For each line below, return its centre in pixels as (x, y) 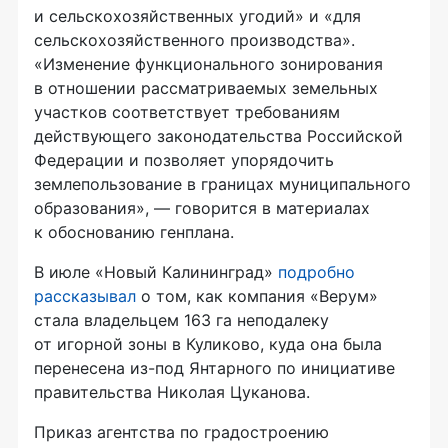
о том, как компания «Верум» (257, 296)
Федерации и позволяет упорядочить (184, 160)
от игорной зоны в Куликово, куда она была (208, 344)
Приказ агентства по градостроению (181, 432)
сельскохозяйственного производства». (194, 40)
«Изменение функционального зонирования (208, 64)
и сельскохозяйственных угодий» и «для (197, 16)
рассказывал (85, 296)
